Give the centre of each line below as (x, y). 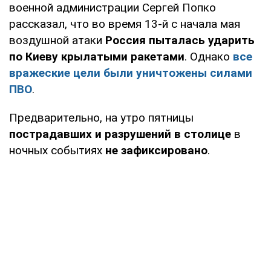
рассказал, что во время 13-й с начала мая (125, 24)
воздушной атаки (57, 41)
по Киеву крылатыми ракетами (97, 57)
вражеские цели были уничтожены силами (131, 73)
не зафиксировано (156, 151)
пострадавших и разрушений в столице (120, 134)
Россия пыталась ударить (180, 41)
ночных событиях (57, 151)
